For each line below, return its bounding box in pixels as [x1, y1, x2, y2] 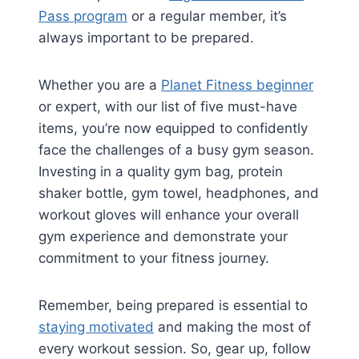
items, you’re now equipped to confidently [38, 120, 308, 137]
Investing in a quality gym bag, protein [38, 163, 283, 180]
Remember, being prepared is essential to [38, 297, 308, 314]
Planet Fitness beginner [161, 77, 313, 94]
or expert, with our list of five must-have [38, 99, 297, 115]
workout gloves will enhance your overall [38, 207, 299, 224]
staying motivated [38, 319, 154, 336]
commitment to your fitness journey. [38, 250, 269, 267]
